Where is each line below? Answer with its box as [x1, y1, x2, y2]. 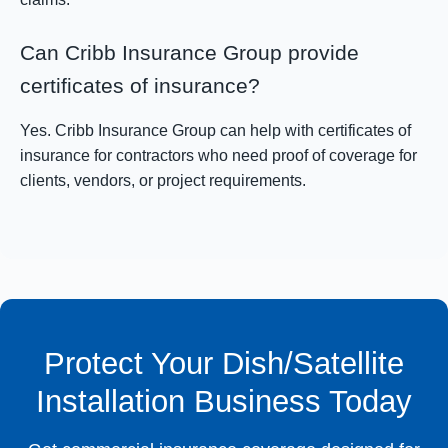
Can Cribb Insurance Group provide [20, 40, 359, 64]
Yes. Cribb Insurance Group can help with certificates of [20, 121, 411, 139]
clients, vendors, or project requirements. [20, 171, 306, 189]
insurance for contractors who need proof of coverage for [20, 146, 417, 164]
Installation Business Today [36, 383, 412, 419]
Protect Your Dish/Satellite [44, 345, 404, 381]
